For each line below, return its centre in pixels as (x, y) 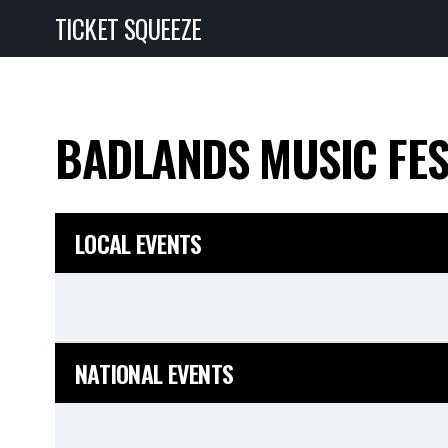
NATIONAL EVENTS (154, 373)
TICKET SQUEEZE (128, 28)
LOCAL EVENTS (138, 243)
